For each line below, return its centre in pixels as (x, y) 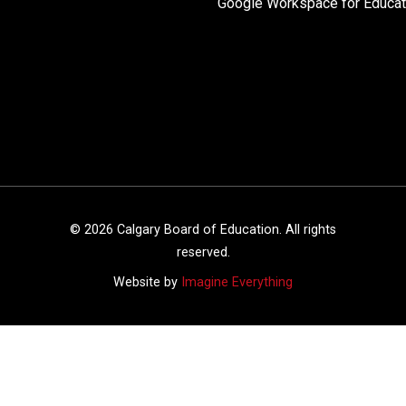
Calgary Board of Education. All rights (225, 229)
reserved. (203, 252)
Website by (147, 282)
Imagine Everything (237, 282)
